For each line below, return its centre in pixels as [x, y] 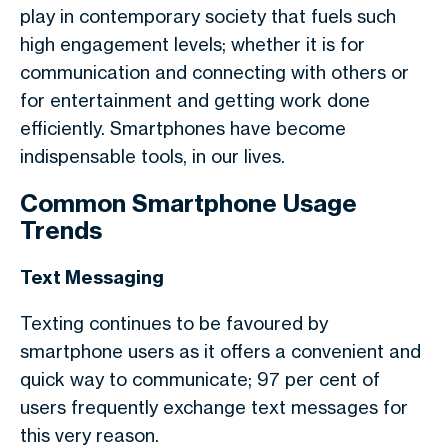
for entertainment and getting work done [195, 100]
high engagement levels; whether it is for [192, 44]
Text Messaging [92, 277]
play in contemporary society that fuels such [208, 16]
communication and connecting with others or [214, 72]
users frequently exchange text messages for [214, 407]
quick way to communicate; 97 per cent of [200, 379]
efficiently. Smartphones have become [183, 128]
